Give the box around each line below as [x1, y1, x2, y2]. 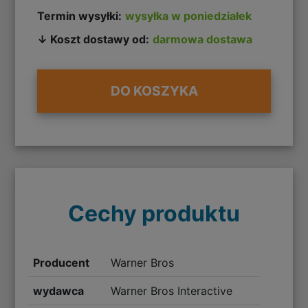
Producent [33, 255, 90, 269]
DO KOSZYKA [110, 82, 198, 100]
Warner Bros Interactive [110, 283, 232, 298]
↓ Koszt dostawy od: [37, 32, 150, 46]
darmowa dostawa [153, 32, 253, 46]
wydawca [33, 283, 85, 298]
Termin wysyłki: [37, 8, 122, 23]
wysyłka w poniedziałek [125, 8, 252, 23]
